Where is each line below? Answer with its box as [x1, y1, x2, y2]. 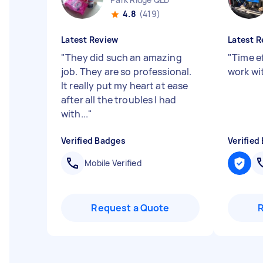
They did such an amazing [65, 51, 182, 64]
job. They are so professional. [61, 65, 192, 78]
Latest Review [61, 34, 119, 45]
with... [61, 107, 89, 120]
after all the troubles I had [61, 93, 177, 106]
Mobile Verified [85, 157, 141, 168]
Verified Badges [61, 135, 126, 146]
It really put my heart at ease [61, 79, 188, 92]
